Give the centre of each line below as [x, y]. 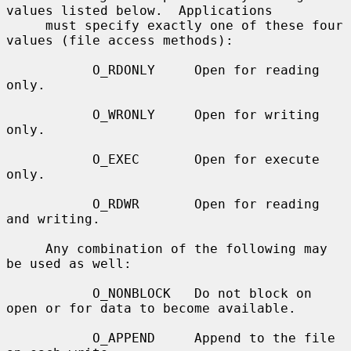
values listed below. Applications [139, 10]
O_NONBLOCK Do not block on [49, 293]
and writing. [53, 219]
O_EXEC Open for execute [49, 159]
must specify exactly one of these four [26, 25]
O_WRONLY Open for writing [49, 114]
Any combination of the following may [26, 248]
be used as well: [69, 263]
